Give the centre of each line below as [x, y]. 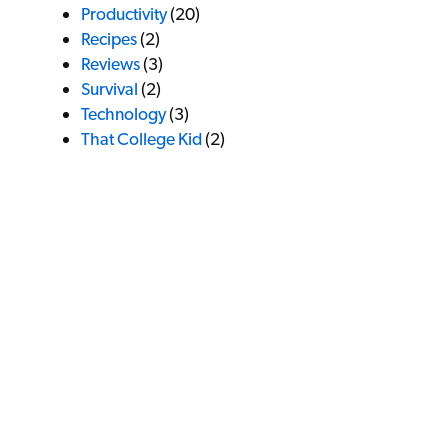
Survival [109, 88]
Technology [123, 113]
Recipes [109, 38]
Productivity [124, 13]
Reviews [110, 63]
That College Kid [141, 138]
